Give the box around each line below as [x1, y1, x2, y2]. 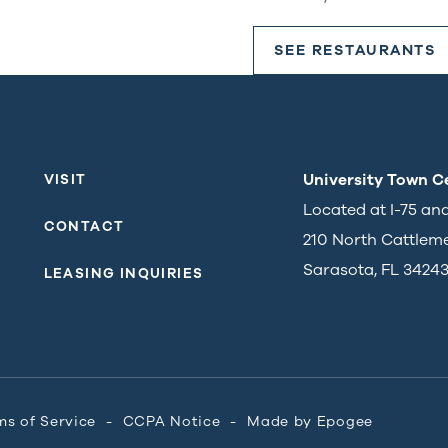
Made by [247, 412, 317, 432]
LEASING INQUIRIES [43, 263, 204, 283]
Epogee [316, 412, 373, 432]
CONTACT [43, 216, 125, 236]
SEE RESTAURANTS [273, 40, 437, 61]
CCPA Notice [122, 412, 221, 432]
